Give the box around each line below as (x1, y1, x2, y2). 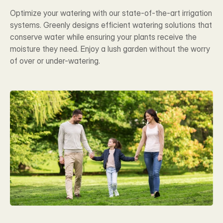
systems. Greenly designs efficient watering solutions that (10, 20, 212, 30)
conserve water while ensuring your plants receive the (10, 32, 197, 42)
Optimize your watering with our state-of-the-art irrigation (10, 8, 212, 18)
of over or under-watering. (10, 56, 100, 66)
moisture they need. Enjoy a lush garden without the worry (10, 44, 210, 54)
